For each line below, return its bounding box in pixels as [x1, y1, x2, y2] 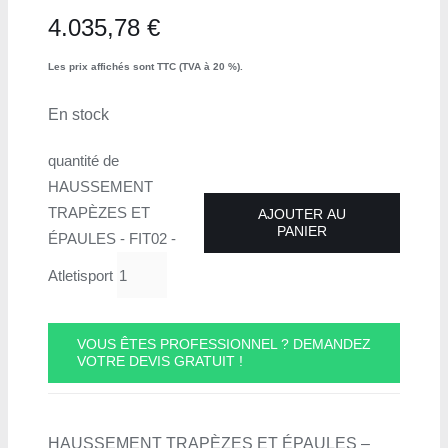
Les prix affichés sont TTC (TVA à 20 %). [47, 61, 243, 73]
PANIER [277, 223, 327, 240]
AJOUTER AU [258, 206, 346, 223]
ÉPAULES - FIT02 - [47, 230, 176, 248]
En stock [47, 106, 109, 124]
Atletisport [47, 266, 113, 284]
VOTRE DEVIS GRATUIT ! [76, 353, 243, 370]
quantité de [47, 152, 119, 170]
